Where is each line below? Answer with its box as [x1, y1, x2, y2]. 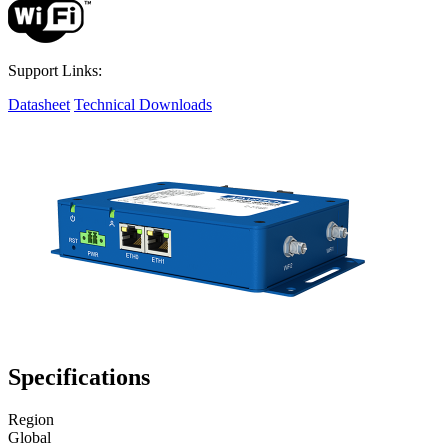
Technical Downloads [74, 96, 212, 113]
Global [8, 428, 51, 446]
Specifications [8, 363, 150, 390]
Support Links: [8, 62, 102, 79]
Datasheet [8, 96, 70, 113]
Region [8, 410, 54, 428]
